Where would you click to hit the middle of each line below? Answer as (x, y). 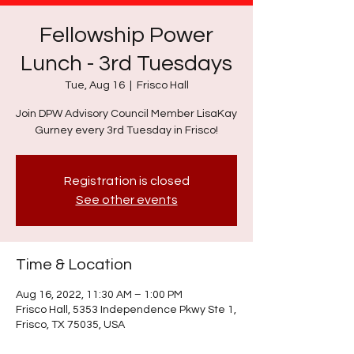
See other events (126, 200)
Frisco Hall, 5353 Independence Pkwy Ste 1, (126, 310)
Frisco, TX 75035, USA (70, 325)
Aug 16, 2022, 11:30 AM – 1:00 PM (99, 295)
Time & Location (74, 265)
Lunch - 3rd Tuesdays (126, 64)
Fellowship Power (126, 35)
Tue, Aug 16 (94, 85)
